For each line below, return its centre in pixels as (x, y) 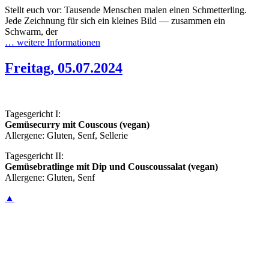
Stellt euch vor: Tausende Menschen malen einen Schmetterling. (126, 10)
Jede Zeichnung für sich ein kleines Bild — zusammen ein (115, 21)
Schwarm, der (31, 32)
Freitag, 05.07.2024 (64, 68)
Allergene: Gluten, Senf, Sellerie (66, 135)
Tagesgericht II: (34, 156)
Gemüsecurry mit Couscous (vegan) (77, 124)
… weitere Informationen (53, 43)
